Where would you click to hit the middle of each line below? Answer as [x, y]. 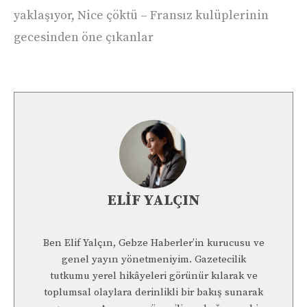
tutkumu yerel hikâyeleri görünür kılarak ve [153, 276]
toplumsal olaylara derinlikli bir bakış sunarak [153, 293]
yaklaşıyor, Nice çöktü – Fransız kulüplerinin [141, 16]
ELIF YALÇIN [153, 201]
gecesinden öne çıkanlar [84, 38]
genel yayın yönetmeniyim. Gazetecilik [153, 260]
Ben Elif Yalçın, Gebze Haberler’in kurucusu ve [153, 243]
